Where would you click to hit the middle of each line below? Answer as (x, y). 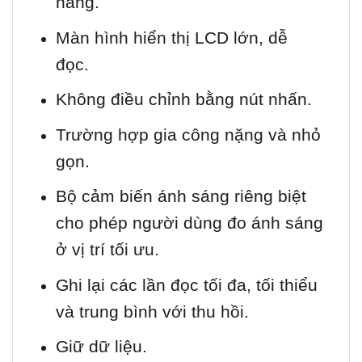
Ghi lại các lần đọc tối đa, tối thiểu (186, 284)
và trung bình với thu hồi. (152, 311)
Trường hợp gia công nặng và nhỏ (188, 134)
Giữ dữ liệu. (101, 347)
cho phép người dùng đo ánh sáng (189, 223)
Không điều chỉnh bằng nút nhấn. (183, 99)
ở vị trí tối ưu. (107, 250)
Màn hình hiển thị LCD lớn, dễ (171, 37)
